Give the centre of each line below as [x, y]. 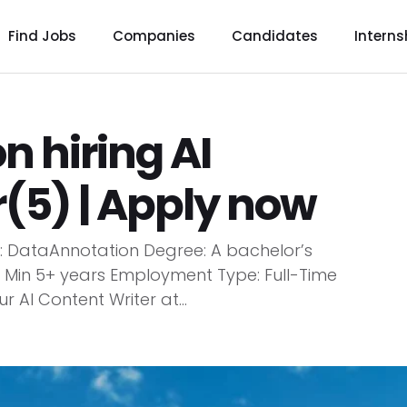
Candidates [274, 36]
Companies [154, 36]
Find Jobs [42, 36]
